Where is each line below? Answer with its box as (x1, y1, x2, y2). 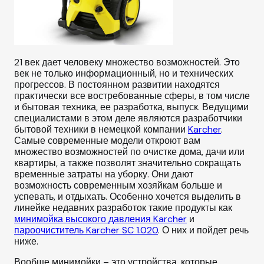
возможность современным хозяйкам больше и (14, 179, 222, 192)
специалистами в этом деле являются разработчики (14, 112, 242, 125)
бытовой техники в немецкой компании (14, 123, 188, 136)
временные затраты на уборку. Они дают (14, 168, 193, 181)
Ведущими (200, 101, 249, 114)
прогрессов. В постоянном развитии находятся (14, 78, 220, 91)
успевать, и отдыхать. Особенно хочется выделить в (14, 190, 241, 203)
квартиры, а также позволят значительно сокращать (14, 157, 241, 170)
